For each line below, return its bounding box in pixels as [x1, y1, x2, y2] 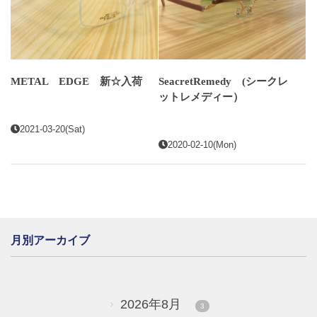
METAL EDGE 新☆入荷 [11, 76, 142, 87]
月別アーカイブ [11, 234, 90, 246]
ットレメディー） [158, 91, 243, 103]
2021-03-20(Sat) [20, 124, 86, 134]
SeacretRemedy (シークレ [158, 76, 288, 87]
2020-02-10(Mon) [168, 139, 237, 150]
